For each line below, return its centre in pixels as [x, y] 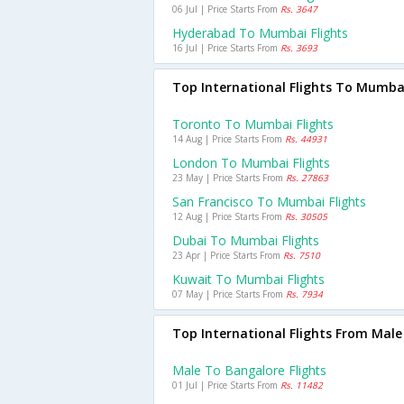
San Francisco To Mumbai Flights [269, 202]
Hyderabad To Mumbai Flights [260, 33]
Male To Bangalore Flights [249, 370]
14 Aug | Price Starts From [229, 139]
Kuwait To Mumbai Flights [248, 279]
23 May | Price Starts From [229, 178]
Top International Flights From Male [287, 333]
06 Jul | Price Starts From [226, 9]
